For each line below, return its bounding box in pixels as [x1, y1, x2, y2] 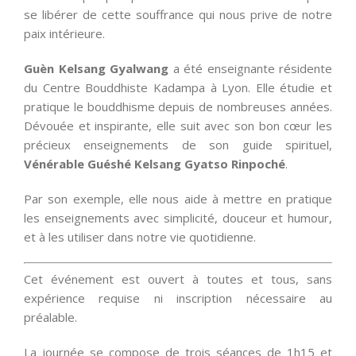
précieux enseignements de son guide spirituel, [24, 136, 332, 153]
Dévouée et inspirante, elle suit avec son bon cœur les [24, 117, 332, 133]
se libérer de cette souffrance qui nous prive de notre [24, 6, 332, 22]
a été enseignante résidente [168, 60, 332, 76]
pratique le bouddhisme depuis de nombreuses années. [24, 98, 332, 114]
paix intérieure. [24, 25, 105, 41]
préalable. [24, 309, 77, 326]
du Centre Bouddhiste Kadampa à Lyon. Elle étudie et [24, 79, 332, 95]
